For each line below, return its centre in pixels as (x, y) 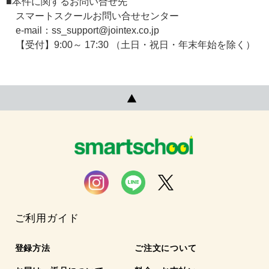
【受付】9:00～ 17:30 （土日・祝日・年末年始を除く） (131, 45)
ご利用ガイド (47, 218)
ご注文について (166, 248)
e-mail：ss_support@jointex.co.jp (83, 30)
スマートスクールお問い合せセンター (92, 16)
